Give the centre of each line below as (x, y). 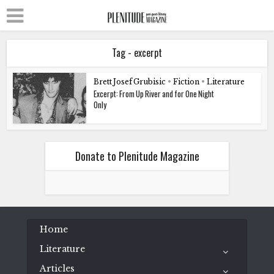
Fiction (187, 82)
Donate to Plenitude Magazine (137, 156)
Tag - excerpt (137, 53)
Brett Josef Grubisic (130, 82)
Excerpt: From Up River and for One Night (154, 94)
